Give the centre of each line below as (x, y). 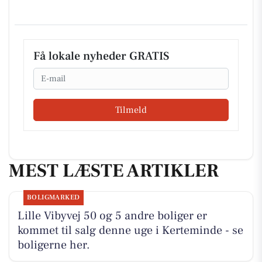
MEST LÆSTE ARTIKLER (114, 170)
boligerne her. (54, 245)
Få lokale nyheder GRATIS (101, 56)
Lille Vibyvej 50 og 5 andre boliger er (112, 216)
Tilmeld (131, 110)
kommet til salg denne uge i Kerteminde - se (130, 231)
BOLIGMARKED (53, 198)
